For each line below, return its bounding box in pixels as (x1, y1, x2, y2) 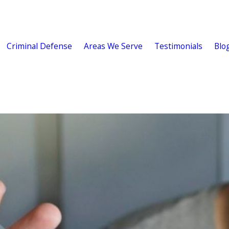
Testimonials (154, 40, 202, 52)
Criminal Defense (6, 40, 72, 52)
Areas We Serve (83, 40, 143, 52)
